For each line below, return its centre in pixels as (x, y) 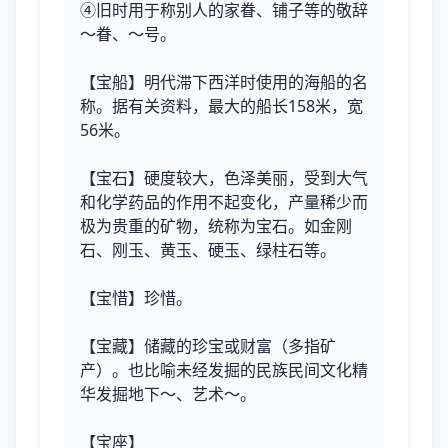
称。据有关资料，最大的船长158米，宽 (221, 106)
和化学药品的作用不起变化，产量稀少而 (224, 202)
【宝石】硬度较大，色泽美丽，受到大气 (224, 178)
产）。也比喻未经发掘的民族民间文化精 (224, 370)
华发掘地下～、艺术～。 (168, 394)
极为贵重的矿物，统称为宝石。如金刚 (216, 226)
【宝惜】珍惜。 (136, 298)
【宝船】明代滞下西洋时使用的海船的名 (224, 82)
